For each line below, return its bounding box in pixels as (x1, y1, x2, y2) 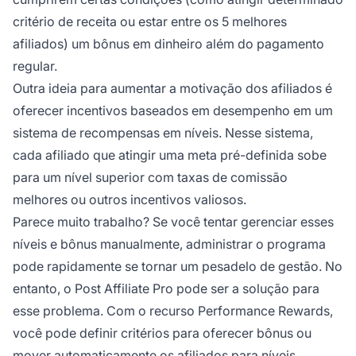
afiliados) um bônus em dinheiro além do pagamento (13, 35, 324, 52)
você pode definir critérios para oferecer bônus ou (13, 324, 311, 341)
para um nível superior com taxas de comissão (13, 168, 288, 185)
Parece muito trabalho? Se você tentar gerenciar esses (13, 213, 334, 230)
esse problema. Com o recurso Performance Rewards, (13, 302, 333, 319)
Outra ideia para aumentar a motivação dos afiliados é (13, 79, 332, 96)
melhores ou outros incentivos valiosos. (13, 191, 246, 207)
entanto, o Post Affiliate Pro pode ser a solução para (13, 280, 319, 296)
